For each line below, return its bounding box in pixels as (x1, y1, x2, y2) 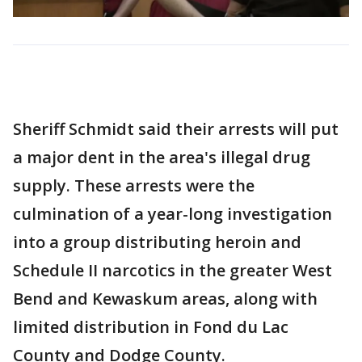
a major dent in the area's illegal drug (13, 146, 310, 169)
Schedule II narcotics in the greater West (13, 259, 332, 282)
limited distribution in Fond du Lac (13, 316, 288, 339)
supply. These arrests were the (13, 175, 255, 197)
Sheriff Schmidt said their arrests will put (13, 118, 339, 141)
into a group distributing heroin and (13, 231, 301, 254)
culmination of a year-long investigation (13, 203, 332, 225)
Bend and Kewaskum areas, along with (13, 288, 318, 310)
